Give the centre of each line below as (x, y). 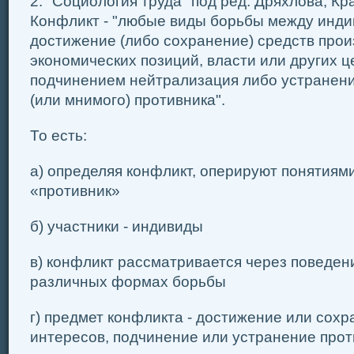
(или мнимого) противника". (128, 100)
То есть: (58, 136)
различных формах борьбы (128, 282)
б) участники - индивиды (117, 226)
